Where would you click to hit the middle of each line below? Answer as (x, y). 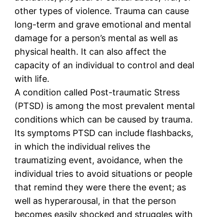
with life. (32, 78)
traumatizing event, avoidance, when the (99, 160)
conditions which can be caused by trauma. (104, 119)
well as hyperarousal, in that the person (96, 201)
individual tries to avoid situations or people (104, 173)
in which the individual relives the (83, 146)
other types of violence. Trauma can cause (102, 11)
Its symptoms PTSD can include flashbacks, (104, 133)
